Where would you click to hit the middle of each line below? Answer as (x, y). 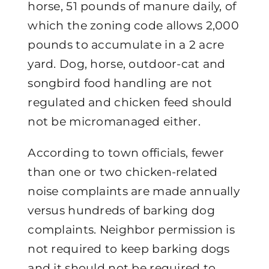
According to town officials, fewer (126, 153)
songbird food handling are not (120, 83)
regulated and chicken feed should (130, 102)
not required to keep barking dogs (129, 249)
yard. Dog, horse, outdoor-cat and (127, 64)
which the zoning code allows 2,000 (133, 25)
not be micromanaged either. (114, 121)
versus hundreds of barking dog (121, 210)
